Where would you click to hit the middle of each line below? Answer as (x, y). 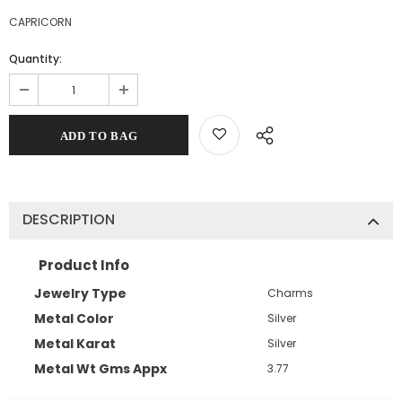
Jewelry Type (80, 293)
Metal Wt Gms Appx (100, 368)
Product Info (84, 265)
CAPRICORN (40, 22)
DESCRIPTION (69, 219)
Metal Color (74, 318)
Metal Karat (75, 343)
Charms (290, 293)
